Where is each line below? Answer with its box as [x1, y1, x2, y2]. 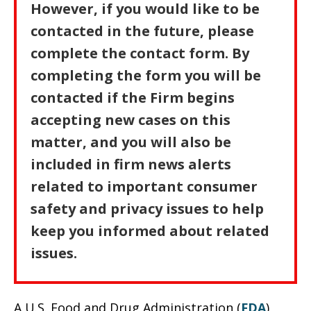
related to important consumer [31, 177, 258, 196]
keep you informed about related [31, 221, 269, 240]
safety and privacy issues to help [31, 199, 264, 218]
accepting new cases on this [31, 110, 230, 129]
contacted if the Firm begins [31, 88, 235, 107]
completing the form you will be [31, 66, 261, 85]
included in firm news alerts [31, 155, 231, 174]
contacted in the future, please [31, 22, 254, 40]
